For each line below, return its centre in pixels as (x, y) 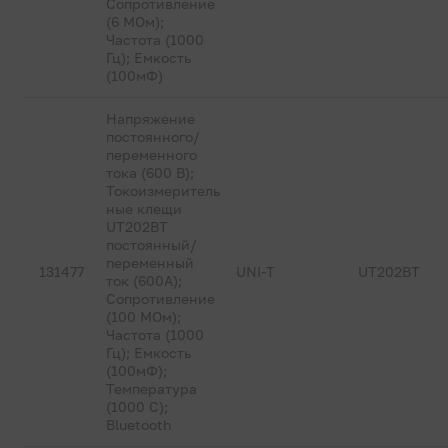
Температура (152, 388)
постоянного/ (153, 136)
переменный (150, 262)
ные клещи (144, 208)
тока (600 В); (150, 172)
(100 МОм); (144, 316)
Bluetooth (139, 424)
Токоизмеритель (163, 190)
